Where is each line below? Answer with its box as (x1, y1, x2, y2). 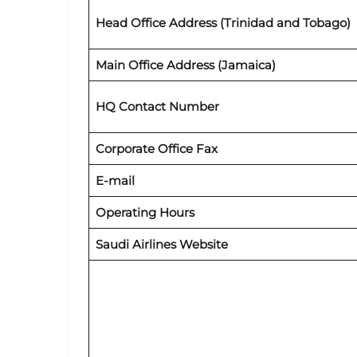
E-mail (95, 172, 135, 188)
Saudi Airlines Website (95, 236, 231, 252)
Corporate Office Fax (95, 140, 218, 156)
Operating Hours (95, 204, 198, 220)
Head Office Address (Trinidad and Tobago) (95, 14, 351, 30)
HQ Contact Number (95, 98, 219, 114)
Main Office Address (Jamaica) (95, 57, 276, 73)
